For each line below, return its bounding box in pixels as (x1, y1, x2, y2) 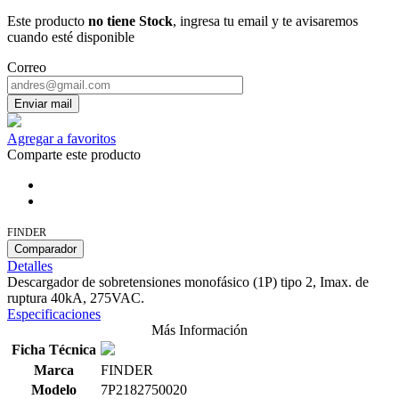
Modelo (30, 381, 77, 397)
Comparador (14, 241, 77, 256)
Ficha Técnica (11, 341, 96, 357)
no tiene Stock (88, 12, 173, 28)
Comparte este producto (7, 146, 141, 162)
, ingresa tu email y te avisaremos (173, 12, 358, 28)
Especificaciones (7, 305, 101, 322)
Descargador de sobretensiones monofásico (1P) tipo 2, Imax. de (7, 273, 369, 289)
